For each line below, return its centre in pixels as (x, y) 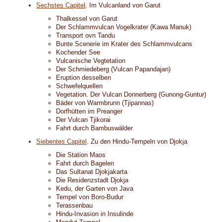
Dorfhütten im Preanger (89, 111)
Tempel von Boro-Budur (90, 197)
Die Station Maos (81, 155)
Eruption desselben (84, 78)
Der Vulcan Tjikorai (83, 120)
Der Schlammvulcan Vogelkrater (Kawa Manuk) (124, 27)
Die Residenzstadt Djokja (92, 180)
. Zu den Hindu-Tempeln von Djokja (137, 141)
